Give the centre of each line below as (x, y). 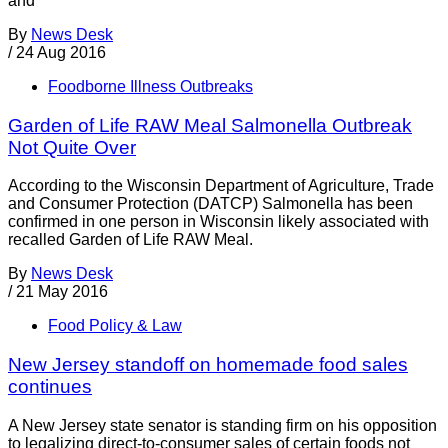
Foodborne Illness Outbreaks (150, 87)
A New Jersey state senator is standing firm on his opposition (222, 425)
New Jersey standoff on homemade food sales (208, 365)
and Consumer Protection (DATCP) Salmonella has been (210, 204)
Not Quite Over (72, 147)
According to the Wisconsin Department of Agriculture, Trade (221, 186)
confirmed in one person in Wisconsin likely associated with (218, 222)
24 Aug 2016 (61, 53)
